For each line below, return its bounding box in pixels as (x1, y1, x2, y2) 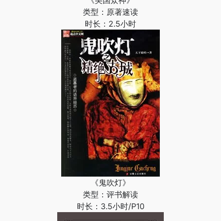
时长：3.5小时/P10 (76, 201, 145, 211)
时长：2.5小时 (85, 19, 136, 29)
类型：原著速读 (83, 7, 138, 17)
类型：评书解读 (83, 189, 138, 199)
